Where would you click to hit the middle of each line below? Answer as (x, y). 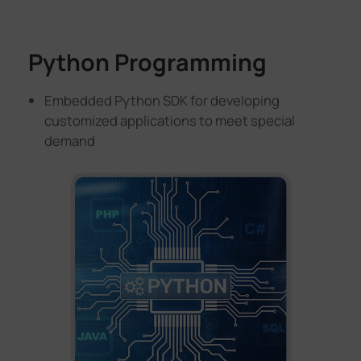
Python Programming (147, 62)
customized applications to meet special (170, 121)
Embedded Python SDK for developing (162, 101)
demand (70, 141)
